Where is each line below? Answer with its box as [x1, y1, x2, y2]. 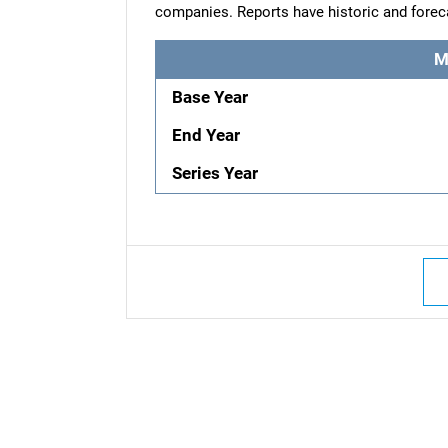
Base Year [172, 87, 249, 107]
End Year [172, 125, 241, 145]
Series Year [172, 163, 259, 183]
